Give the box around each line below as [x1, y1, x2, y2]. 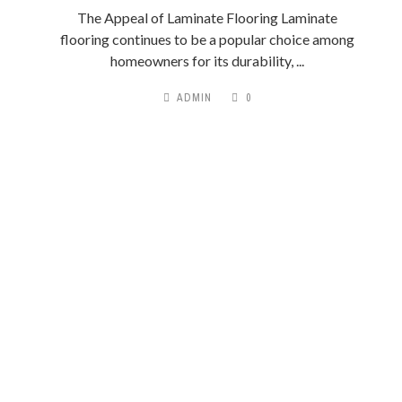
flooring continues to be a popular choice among [59, 31, 354, 48]
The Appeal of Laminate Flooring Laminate [76, 9, 337, 26]
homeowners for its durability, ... [109, 52, 304, 69]
